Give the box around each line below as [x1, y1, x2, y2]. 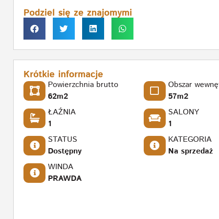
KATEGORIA [168, 133, 212, 145]
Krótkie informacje [23, 67, 103, 81]
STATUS [48, 133, 77, 145]
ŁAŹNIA [48, 106, 76, 118]
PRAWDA [48, 173, 82, 184]
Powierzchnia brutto [48, 79, 118, 90]
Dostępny [48, 145, 82, 157]
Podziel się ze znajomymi [23, 6, 132, 20]
